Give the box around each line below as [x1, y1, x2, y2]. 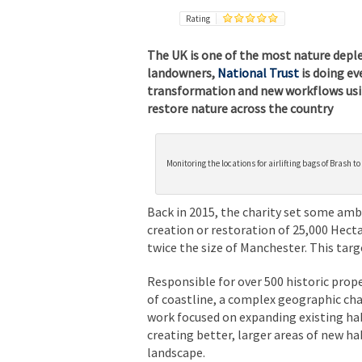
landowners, [147, 64, 217, 81]
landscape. [147, 343, 205, 360]
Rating [186, 12, 210, 24]
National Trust [217, 64, 299, 81]
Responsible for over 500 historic [147, 272, 329, 289]
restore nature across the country [147, 99, 333, 116]
